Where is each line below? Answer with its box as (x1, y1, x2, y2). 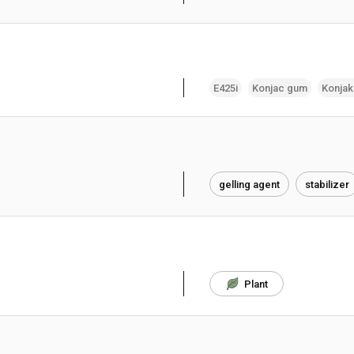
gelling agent (219, 178, 280, 190)
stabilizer (305, 178, 349, 190)
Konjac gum (252, 81, 307, 94)
